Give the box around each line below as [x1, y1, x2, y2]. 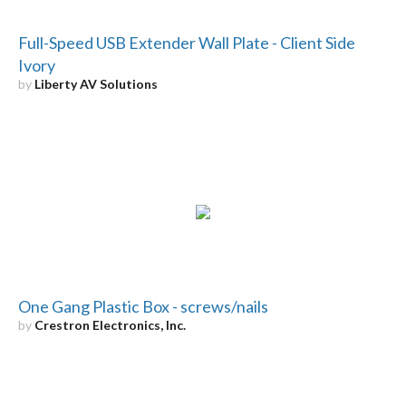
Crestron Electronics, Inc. [34, 316, 186, 333]
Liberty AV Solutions [34, 75, 158, 92]
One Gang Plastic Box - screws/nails [17, 295, 268, 316]
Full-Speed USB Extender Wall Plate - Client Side [17, 32, 355, 53]
